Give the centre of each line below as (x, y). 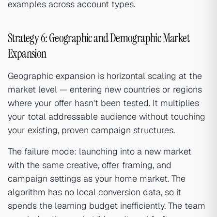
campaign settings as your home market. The (97, 178)
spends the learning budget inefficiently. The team (107, 206)
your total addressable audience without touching (107, 116)
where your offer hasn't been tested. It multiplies (103, 103)
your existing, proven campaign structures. (91, 130)
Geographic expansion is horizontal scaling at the (105, 76)
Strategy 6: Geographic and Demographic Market (99, 38)
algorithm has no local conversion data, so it (94, 192)
